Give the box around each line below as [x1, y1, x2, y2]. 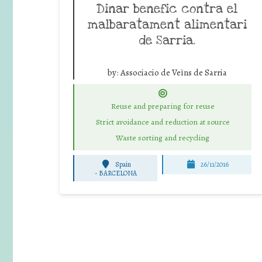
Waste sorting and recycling [116, 132, 209, 143]
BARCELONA [98, 168, 137, 178]
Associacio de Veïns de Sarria [120, 66, 227, 78]
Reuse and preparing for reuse [111, 101, 215, 112]
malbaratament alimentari [87, 16, 247, 33]
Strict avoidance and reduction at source [95, 116, 230, 128]
